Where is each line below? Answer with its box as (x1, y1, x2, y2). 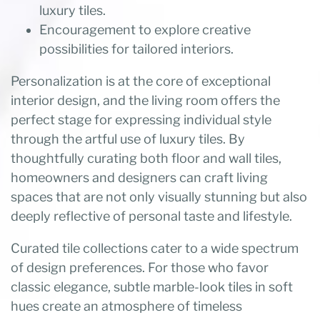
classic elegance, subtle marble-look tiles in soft (11, 279, 293, 294)
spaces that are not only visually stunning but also (11, 189, 307, 204)
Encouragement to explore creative (39, 21, 251, 37)
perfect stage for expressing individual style (11, 111, 271, 127)
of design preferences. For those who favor (11, 259, 269, 275)
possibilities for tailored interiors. (39, 41, 234, 56)
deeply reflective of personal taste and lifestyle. (11, 208, 292, 224)
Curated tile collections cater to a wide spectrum (11, 240, 299, 256)
